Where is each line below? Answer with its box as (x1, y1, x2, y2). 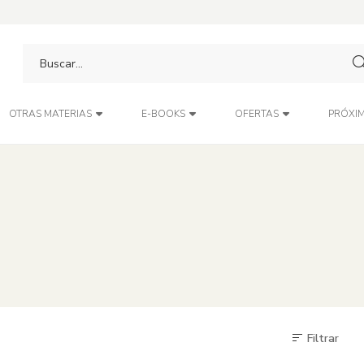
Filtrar (304, 331, 339, 346)
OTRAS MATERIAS (8, 107, 92, 120)
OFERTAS (234, 107, 279, 120)
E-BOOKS (141, 107, 185, 120)
